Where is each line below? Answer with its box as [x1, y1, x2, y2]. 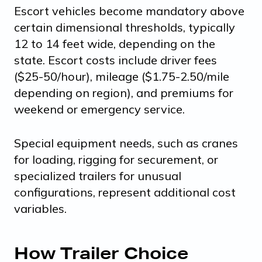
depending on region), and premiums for [14, 85, 233, 100]
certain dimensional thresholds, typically [14, 19, 235, 35]
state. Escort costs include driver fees [14, 52, 217, 67]
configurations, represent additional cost [14, 184, 236, 199]
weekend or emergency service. [14, 101, 185, 116]
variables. [14, 201, 67, 216]
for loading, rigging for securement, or [14, 151, 218, 167]
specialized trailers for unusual [14, 168, 181, 183]
